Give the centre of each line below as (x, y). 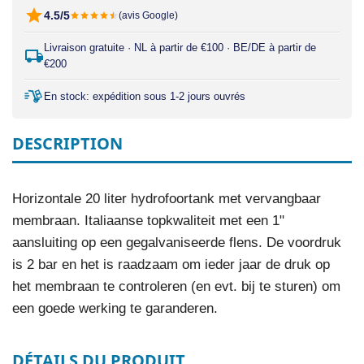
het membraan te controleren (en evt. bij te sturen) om (176, 286)
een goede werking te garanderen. (117, 308)
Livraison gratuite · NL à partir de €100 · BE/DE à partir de (180, 48)
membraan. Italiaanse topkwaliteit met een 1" (148, 221)
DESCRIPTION (67, 143)
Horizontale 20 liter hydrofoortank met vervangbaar (167, 199)
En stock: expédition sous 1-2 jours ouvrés (145, 96)
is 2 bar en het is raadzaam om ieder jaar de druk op (171, 264)
